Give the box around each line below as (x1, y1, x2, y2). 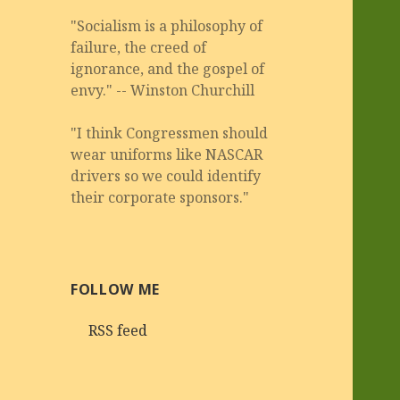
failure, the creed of (71, 37, 207, 58)
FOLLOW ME (71, 279, 160, 300)
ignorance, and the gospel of (71, 59, 265, 79)
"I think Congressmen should (71, 123, 269, 144)
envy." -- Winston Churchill (71, 80, 255, 101)
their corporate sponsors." (71, 187, 250, 208)
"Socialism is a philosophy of (71, 16, 263, 37)
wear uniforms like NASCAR (71, 145, 263, 165)
